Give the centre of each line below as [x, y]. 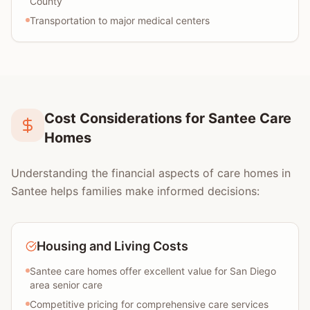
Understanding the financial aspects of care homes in [151, 173]
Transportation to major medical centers [120, 20]
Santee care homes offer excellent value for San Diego [153, 271]
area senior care [66, 285]
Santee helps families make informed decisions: [135, 191]
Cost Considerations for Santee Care [168, 118]
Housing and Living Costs [112, 246]
